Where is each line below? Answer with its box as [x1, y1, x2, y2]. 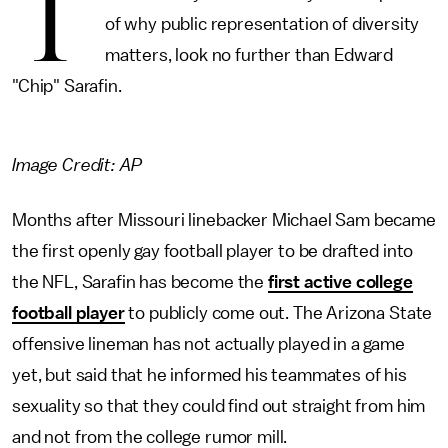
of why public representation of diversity [104, 15, 420, 33]
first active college [267, 273, 413, 291]
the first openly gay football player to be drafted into [12, 242, 414, 260]
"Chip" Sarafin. [12, 77, 122, 95]
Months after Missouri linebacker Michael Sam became [12, 211, 436, 229]
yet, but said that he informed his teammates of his [12, 366, 407, 384]
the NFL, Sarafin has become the [12, 273, 268, 291]
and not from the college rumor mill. [12, 428, 288, 446]
